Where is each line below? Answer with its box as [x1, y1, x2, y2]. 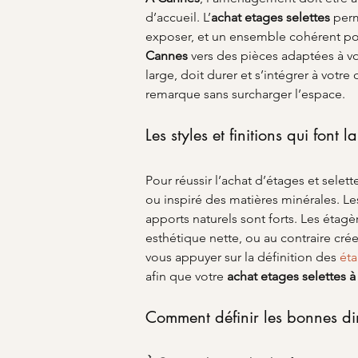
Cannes [145, 48, 188, 63]
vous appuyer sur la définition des [145, 249, 340, 265]
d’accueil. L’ [145, 10, 211, 25]
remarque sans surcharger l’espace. [145, 86, 345, 101]
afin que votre [145, 268, 227, 284]
